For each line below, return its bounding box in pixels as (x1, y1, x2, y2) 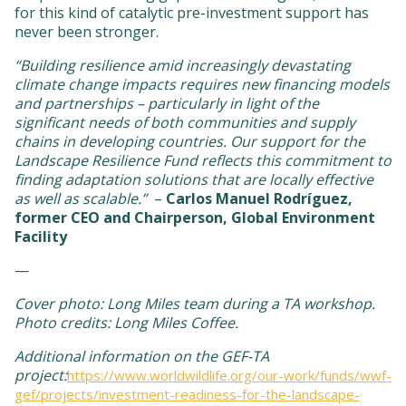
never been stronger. (14, 21, 162, 42)
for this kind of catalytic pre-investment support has (14, 2, 369, 23)
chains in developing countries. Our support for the (14, 130, 365, 151)
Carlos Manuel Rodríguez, (166, 188, 353, 208)
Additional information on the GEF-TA (14, 345, 269, 366)
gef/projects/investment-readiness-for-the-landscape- (14, 384, 360, 403)
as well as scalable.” (14, 188, 147, 208)
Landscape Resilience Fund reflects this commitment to (14, 150, 391, 170)
